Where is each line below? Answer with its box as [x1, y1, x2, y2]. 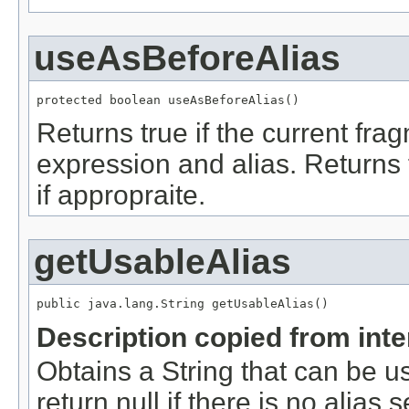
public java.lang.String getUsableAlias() [37, 297, 329, 311]
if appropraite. [37, 180, 205, 211]
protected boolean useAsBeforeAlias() [37, 92, 299, 107]
